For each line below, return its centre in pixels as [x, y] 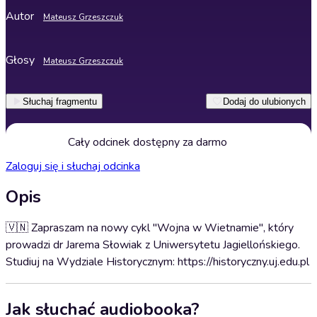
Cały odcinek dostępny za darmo [147, 142]
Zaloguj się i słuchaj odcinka [73, 166]
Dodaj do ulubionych [264, 101]
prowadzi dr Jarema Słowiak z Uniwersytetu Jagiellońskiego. [153, 245]
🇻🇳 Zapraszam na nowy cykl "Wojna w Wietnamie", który [150, 228]
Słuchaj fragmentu [60, 101]
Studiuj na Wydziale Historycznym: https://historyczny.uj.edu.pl [157, 262]
